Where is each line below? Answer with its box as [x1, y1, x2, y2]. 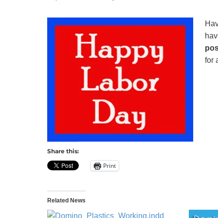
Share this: [47, 147, 79, 155]
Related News [47, 197, 86, 204]
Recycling [135, 8, 167, 17]
